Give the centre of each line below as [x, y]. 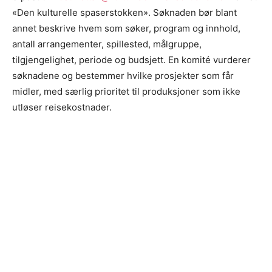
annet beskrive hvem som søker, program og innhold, [126, 28]
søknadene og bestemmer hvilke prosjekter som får [123, 75]
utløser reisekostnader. [62, 107]
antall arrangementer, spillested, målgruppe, [107, 44]
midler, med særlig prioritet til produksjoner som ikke [126, 91]
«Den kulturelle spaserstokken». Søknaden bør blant [124, 12]
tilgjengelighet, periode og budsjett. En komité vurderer [131, 59]
